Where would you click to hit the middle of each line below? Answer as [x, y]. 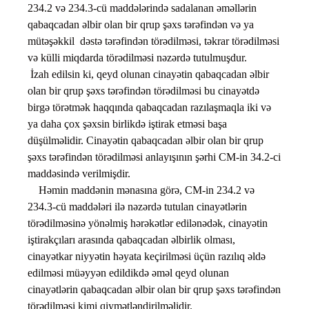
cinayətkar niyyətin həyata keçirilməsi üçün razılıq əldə [147, 257]
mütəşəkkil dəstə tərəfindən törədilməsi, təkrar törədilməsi [153, 41]
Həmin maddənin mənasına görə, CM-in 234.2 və [141, 190]
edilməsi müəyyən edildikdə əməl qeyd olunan [128, 273]
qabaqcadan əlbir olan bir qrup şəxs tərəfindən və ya [141, 25]
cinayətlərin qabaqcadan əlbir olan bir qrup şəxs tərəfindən [154, 290]
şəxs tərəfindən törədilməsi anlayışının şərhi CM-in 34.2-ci [154, 157]
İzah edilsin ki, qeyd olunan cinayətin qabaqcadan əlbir [148, 74]
